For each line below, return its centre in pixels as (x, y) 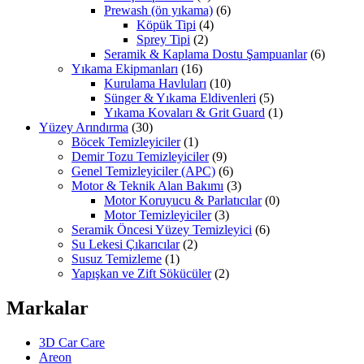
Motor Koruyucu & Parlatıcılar (183, 200)
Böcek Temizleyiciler (126, 141)
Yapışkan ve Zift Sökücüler (141, 273)
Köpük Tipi (166, 24)
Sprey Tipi (163, 39)
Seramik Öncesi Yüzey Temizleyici (162, 229)
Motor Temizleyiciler (158, 214)
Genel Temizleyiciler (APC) (143, 171)
